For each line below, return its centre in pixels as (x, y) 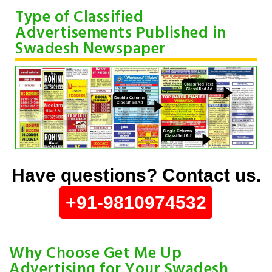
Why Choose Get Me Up (95, 254)
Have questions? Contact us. (136, 175)
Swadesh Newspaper (90, 50)
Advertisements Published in (121, 34)
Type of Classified (79, 18)
